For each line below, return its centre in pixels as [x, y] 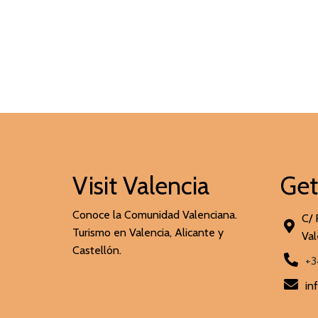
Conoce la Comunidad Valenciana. [155, 215]
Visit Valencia [141, 186]
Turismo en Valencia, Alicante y [148, 233]
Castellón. [97, 251]
